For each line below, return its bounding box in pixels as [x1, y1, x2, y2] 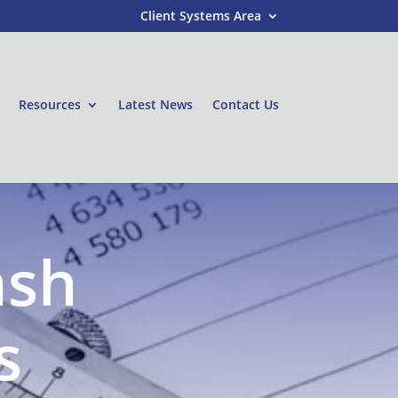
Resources [18, 96, 81, 113]
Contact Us [211, 96, 279, 113]
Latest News [117, 96, 193, 113]
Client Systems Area [139, 6, 261, 24]
